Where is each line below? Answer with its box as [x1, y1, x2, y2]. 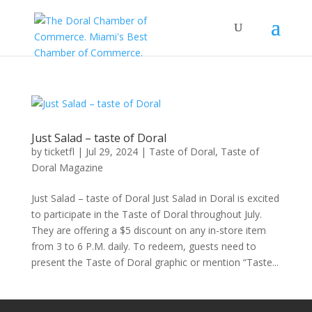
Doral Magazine [31, 161, 103, 174]
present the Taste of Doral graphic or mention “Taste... [31, 256, 279, 269]
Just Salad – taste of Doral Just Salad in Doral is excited [31, 192, 279, 205]
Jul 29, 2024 [85, 145, 138, 158]
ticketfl [44, 145, 75, 158]
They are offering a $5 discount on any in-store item [31, 224, 266, 237]
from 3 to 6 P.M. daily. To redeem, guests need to [31, 240, 256, 253]
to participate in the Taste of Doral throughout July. [31, 208, 262, 221]
